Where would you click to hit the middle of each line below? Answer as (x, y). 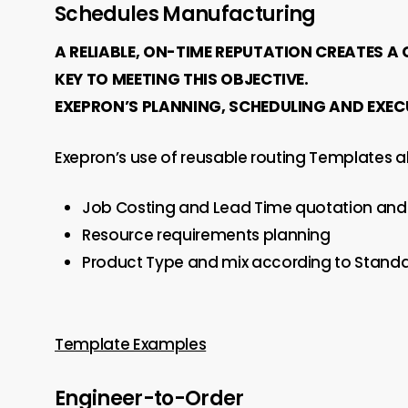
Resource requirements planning (206, 235)
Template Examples (131, 345)
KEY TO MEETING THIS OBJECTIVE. (182, 80)
